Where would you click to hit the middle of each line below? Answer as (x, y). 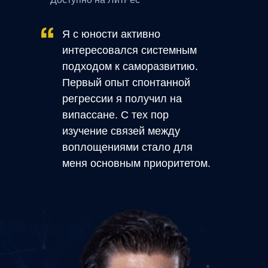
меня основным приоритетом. (136, 163)
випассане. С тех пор (115, 115)
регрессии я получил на (122, 99)
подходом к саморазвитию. (130, 66)
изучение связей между (121, 131)
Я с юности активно (111, 34)
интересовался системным (130, 50)
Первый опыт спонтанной (126, 83)
